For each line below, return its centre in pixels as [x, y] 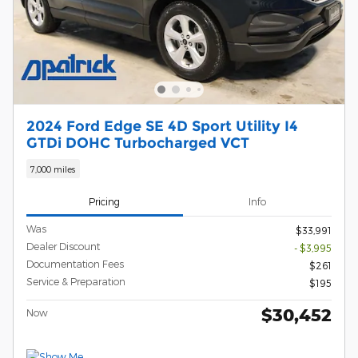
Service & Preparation [76, 282]
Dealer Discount [63, 247]
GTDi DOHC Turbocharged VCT [138, 143]
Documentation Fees [75, 264]
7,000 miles [53, 169]
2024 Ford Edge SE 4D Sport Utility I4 [162, 126]
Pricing [105, 201]
